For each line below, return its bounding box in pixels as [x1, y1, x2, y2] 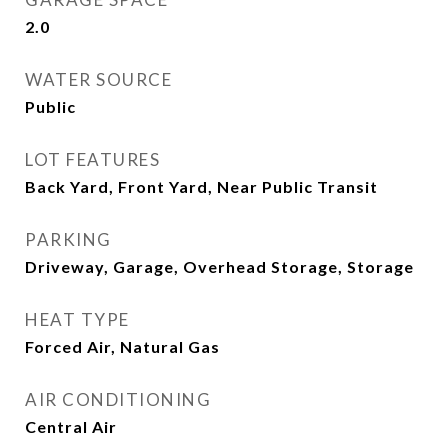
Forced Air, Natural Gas [25, 337, 220, 356]
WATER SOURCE [25, 69, 172, 90]
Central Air [25, 417, 117, 436]
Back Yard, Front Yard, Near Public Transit [25, 177, 378, 196]
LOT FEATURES [25, 149, 160, 170]
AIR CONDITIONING [25, 389, 211, 410]
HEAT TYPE [25, 309, 130, 330]
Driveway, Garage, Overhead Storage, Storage [25, 257, 414, 276]
